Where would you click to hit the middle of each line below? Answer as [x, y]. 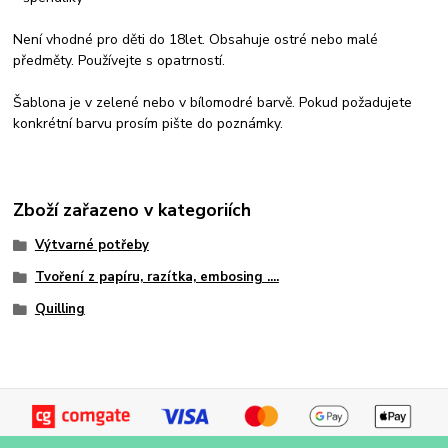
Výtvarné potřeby [91, 245]
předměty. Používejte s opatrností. [119, 60]
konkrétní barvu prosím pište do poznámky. [148, 123]
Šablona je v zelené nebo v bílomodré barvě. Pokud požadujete [213, 102]
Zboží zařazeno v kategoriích [132, 210]
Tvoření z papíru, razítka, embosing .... [156, 277]
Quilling [59, 308]
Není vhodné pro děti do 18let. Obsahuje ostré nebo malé [196, 39]
